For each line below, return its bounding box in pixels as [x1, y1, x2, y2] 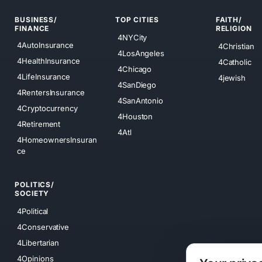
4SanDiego [118, 80, 157, 89]
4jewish [218, 73, 246, 82]
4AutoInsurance [17, 40, 74, 50]
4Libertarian [17, 237, 60, 247]
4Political [17, 206, 49, 216]
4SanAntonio [118, 95, 163, 105]
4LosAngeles [118, 48, 164, 58]
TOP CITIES [115, 15, 159, 25]
